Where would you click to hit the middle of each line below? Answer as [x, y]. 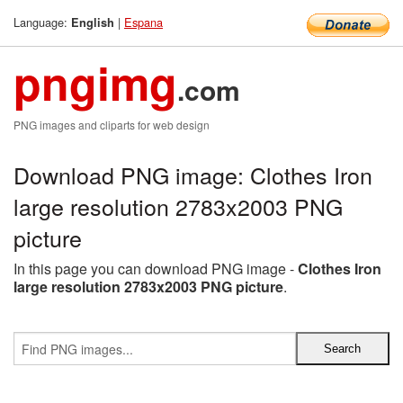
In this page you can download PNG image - [156, 269]
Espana [143, 22]
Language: [42, 22]
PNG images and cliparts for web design [112, 125]
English [93, 22]
